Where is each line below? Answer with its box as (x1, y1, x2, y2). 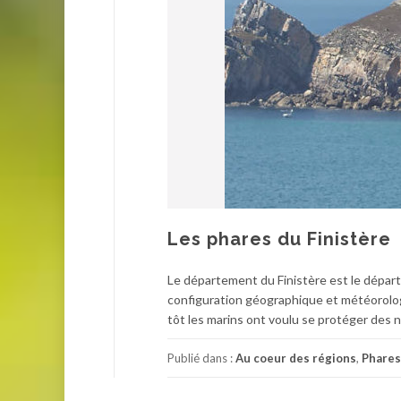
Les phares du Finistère (167, 228, 391, 251)
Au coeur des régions (235, 351, 356, 366)
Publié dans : (167, 351, 235, 366)
